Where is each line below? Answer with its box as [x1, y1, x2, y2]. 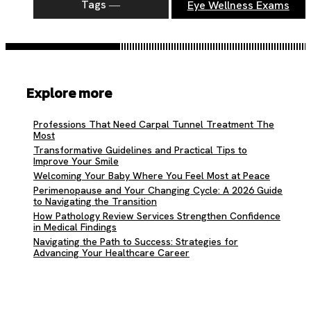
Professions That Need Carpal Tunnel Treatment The [33, 117, 274, 131]
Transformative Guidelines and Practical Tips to [33, 143, 247, 156]
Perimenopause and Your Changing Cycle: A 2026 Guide [33, 183, 283, 196]
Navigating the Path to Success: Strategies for [33, 235, 238, 248]
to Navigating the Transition [33, 194, 157, 208]
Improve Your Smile [33, 154, 119, 167]
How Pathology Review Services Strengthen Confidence [33, 209, 280, 222]
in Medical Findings [33, 220, 117, 233]
